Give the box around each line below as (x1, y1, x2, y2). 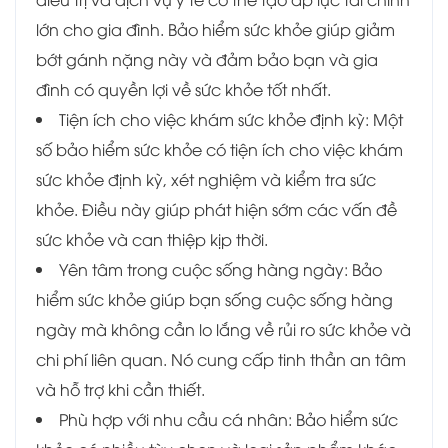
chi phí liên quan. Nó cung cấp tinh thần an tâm (36, 348, 406, 371)
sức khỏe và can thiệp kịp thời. (36, 228, 268, 251)
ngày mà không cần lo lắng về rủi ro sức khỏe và (36, 318, 411, 341)
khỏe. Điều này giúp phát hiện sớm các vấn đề (36, 198, 397, 221)
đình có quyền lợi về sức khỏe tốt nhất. (36, 78, 331, 101)
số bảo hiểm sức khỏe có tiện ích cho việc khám (36, 138, 403, 161)
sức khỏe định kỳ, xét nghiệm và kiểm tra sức (36, 168, 376, 191)
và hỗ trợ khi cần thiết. (36, 378, 205, 401)
